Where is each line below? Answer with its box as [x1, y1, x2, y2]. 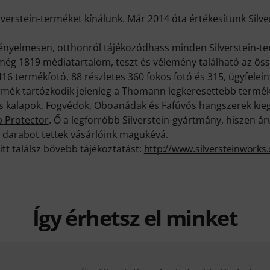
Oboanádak [93, 98, 146, 112]
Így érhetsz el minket [32, 202, 238, 233]
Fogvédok [45, 98, 89, 112]
